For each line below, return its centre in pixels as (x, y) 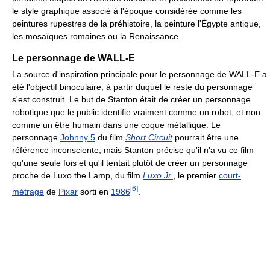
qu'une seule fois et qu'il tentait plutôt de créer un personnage (130, 162)
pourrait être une (206, 137)
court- (230, 175)
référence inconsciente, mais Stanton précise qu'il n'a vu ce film (133, 150)
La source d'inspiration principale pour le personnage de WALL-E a (140, 74)
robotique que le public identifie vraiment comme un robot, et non (136, 112)
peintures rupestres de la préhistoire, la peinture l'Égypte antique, (137, 23)
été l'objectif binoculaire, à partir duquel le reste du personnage (132, 86)
